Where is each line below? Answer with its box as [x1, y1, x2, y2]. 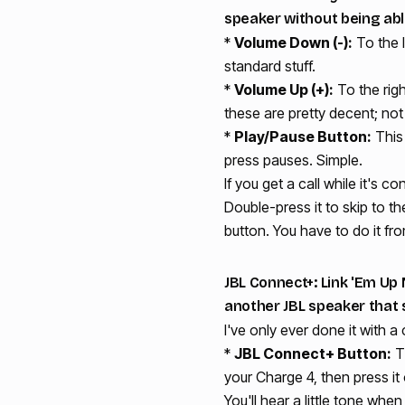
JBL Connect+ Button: [234, 344, 391, 363]
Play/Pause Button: [234, 127, 372, 146]
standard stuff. [224, 56, 316, 75]
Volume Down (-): [234, 33, 353, 52]
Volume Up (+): [234, 80, 334, 99]
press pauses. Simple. [224, 150, 363, 169]
